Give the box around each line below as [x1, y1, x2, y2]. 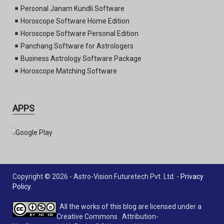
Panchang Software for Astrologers [20, 42, 133, 50]
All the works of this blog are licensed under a [56, 202, 201, 211]
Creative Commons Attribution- [56, 212, 158, 221]
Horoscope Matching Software [20, 67, 117, 75]
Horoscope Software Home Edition [20, 17, 129, 25]
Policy [12, 182, 30, 191]
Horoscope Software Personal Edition [20, 29, 138, 38]
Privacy [180, 172, 203, 181]
